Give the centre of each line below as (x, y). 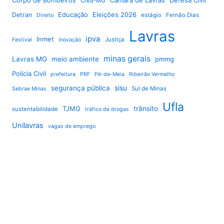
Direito (45, 15)
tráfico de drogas (107, 109)
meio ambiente (75, 59)
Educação (73, 14)
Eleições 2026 (114, 14)
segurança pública (80, 88)
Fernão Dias (182, 15)
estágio (151, 15)
